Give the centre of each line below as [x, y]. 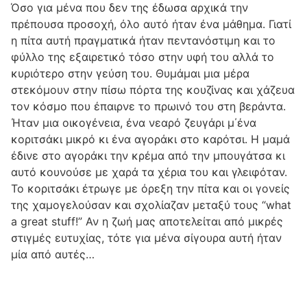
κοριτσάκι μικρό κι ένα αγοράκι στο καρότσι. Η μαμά [150, 139]
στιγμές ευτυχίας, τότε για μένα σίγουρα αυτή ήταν [146, 238]
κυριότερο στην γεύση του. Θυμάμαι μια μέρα [130, 73]
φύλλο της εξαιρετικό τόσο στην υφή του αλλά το [143, 57]
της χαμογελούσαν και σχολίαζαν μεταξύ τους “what [151, 205]
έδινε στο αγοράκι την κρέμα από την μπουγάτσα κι [148, 156]
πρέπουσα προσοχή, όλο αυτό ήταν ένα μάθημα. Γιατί [151, 24]
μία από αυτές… [53, 254]
